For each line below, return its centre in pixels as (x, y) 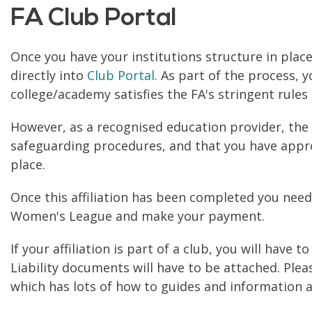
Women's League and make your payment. (138, 216)
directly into (49, 75)
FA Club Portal (94, 19)
